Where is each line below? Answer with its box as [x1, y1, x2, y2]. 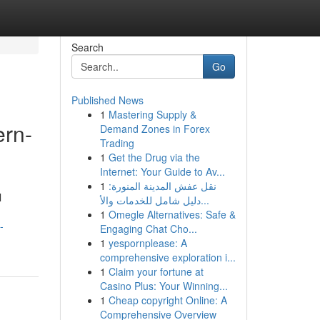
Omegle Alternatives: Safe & [108, 207, 236, 221]
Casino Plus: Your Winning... [99, 279, 228, 293]
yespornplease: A [108, 236, 187, 250]
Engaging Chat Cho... [99, 221, 197, 236]
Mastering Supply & [108, 107, 196, 121]
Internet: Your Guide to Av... [99, 164, 225, 179]
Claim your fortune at [108, 264, 204, 279]
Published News [71, 93, 144, 107]
